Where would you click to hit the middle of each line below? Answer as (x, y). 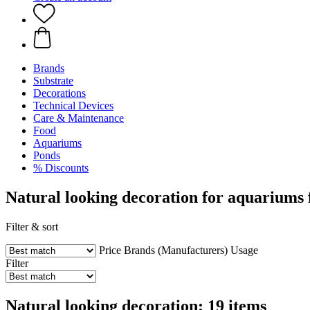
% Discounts (61, 168)
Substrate (53, 81)
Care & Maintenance (79, 118)
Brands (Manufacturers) (176, 250)
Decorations (60, 93)
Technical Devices (73, 106)
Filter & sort (32, 226)
